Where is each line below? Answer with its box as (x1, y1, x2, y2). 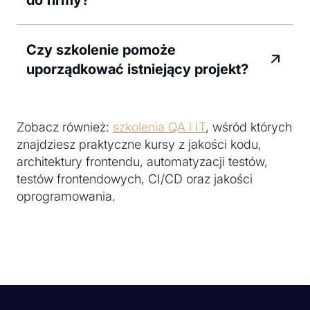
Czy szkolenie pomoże (26, 41, 176, 58)
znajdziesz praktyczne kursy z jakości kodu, (17, 136, 262, 152)
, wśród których (206, 119, 292, 134)
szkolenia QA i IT (113, 119, 206, 134)
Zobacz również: (17, 119, 113, 134)
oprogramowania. (17, 188, 116, 203)
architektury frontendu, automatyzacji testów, (17, 154, 268, 169)
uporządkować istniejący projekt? (26, 60, 248, 77)
